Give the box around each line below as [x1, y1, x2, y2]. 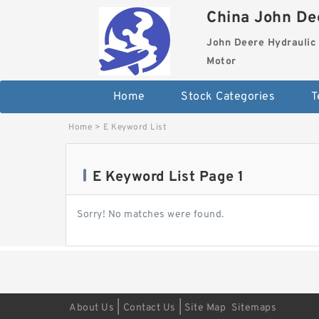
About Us [69, 301, 114, 314]
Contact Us [122, 301, 176, 314]
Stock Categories [181, 89, 276, 104]
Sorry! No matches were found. [77, 208, 224, 221]
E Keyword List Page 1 [93, 167, 244, 187]
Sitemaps [231, 301, 276, 314]
